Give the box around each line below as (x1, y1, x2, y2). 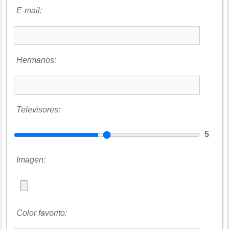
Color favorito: (16, 208, 67, 217)
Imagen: (16, 155, 45, 164)
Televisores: (16, 105, 60, 114)
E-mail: (16, 6, 42, 15)
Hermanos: (16, 55, 56, 64)
